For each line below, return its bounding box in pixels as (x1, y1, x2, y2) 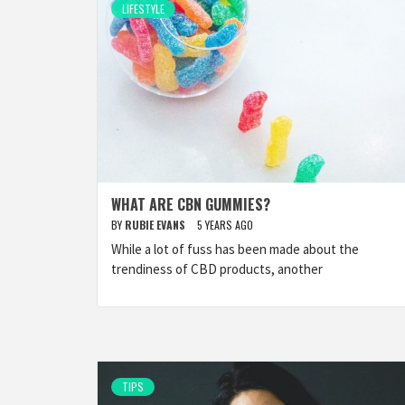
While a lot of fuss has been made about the (111, 240, 359, 258)
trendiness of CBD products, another (111, 260, 323, 278)
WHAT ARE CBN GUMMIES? (111, 193, 270, 215)
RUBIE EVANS (125, 217, 188, 232)
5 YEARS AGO (197, 217, 253, 232)
